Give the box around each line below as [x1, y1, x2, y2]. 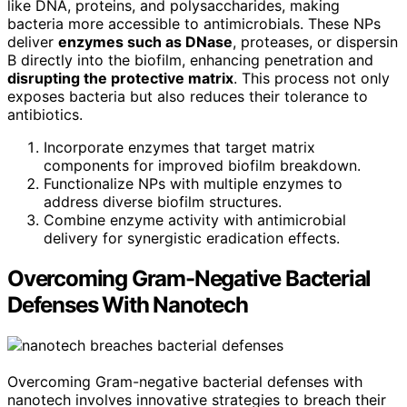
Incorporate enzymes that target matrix [44, 138, 315, 156]
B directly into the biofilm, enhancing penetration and [7, 51, 373, 69]
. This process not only [233, 69, 390, 87]
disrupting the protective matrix [7, 69, 233, 87]
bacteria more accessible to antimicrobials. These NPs [7, 15, 381, 33]
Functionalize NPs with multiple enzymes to [44, 174, 342, 193]
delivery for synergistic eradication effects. [44, 229, 340, 247]
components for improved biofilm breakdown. [44, 156, 361, 174]
